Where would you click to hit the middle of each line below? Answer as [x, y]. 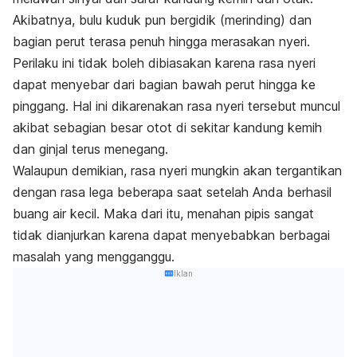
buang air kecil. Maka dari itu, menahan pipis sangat [163, 213]
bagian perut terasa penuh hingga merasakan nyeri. [163, 41]
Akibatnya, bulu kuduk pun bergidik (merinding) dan [162, 20]
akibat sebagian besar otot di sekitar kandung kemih [167, 127]
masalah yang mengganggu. [94, 256]
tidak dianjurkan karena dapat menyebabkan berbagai [171, 235]
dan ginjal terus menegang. [92, 149]
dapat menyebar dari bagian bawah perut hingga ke [164, 84]
